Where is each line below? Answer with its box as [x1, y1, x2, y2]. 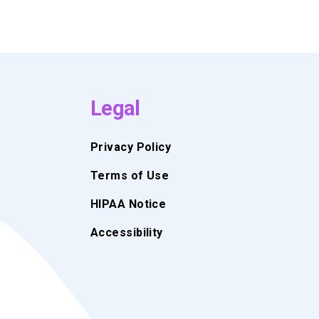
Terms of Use [90, 168, 169, 182]
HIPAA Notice [90, 197, 167, 211]
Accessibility [90, 225, 163, 239]
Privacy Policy [90, 140, 172, 154]
